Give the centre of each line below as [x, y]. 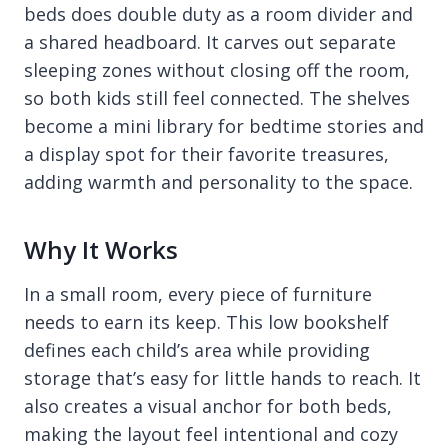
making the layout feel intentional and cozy [211, 434]
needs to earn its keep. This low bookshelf [206, 322]
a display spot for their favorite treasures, [206, 154]
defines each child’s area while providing [197, 350]
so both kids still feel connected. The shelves [217, 98]
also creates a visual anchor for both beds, [208, 406]
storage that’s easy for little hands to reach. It [222, 378]
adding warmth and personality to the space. [218, 182]
